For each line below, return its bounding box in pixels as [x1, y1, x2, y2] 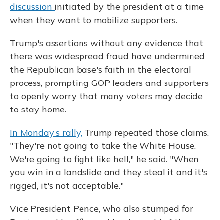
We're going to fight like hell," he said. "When [10, 153, 199, 165]
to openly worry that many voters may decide [10, 90, 203, 102]
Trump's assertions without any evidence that [10, 37, 203, 49]
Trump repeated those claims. [82, 127, 209, 138]
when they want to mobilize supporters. [10, 14, 177, 26]
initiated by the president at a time [55, 1, 204, 13]
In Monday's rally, [10, 127, 82, 138]
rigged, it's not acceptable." [10, 180, 124, 192]
